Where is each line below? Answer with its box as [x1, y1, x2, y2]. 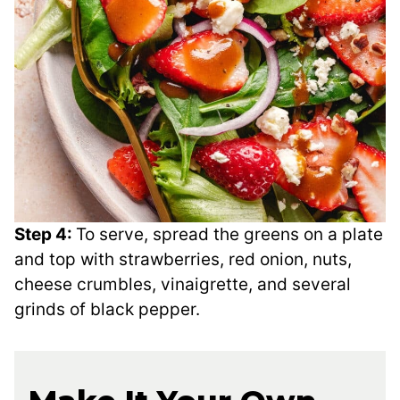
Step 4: [14, 224, 76, 246]
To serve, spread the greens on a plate [76, 224, 383, 246]
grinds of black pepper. [14, 299, 200, 321]
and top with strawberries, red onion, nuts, [14, 249, 352, 271]
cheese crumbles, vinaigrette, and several [14, 274, 351, 296]
